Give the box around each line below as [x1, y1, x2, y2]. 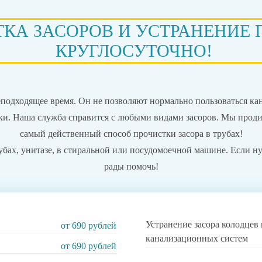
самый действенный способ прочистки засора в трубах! [19, 129, 243, 139]
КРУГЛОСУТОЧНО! [55, 41, 212, 60]
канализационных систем [146, 233, 248, 243]
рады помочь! [104, 161, 158, 171]
